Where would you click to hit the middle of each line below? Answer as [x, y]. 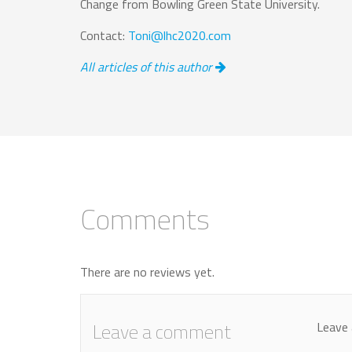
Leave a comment [162, 332]
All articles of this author [148, 67]
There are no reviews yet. [147, 272]
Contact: [104, 36]
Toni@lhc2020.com [180, 36]
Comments [145, 219]
